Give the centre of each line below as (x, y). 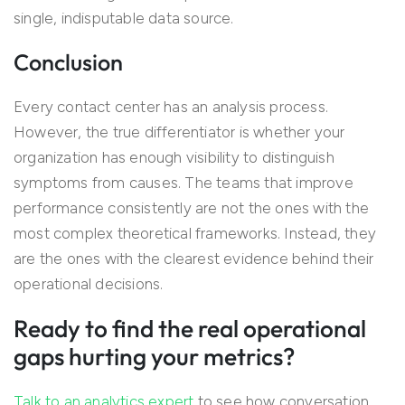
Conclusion (68, 63)
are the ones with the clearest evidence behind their (194, 259)
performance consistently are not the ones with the (192, 208)
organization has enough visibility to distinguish (174, 158)
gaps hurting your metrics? (154, 357)
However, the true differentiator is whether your (179, 132)
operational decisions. (89, 284)
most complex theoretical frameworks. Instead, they (195, 234)
